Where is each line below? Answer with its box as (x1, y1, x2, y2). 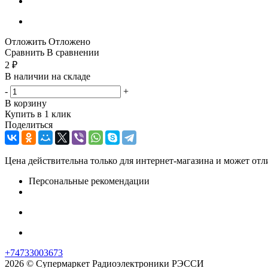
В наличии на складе (5, 71, 90, 81)
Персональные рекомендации (29, 175, 150, 186)
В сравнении (47, 47, 99, 57)
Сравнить (5, 47, 44, 57)
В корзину (5, 98, 47, 108)
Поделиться (5, 119, 53, 130)
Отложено (48, 36, 90, 47)
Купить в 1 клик (5, 108, 71, 119)
